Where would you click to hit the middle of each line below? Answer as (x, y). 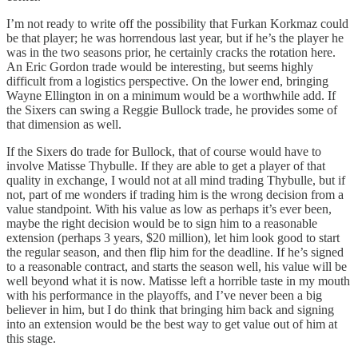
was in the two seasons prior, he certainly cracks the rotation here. (171, 53)
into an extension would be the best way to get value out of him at (172, 324)
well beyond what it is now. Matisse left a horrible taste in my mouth (178, 281)
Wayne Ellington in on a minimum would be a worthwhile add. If (171, 96)
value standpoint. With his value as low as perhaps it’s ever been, (169, 209)
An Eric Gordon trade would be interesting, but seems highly (160, 67)
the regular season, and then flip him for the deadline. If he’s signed (175, 253)
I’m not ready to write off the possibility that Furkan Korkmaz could (177, 24)
